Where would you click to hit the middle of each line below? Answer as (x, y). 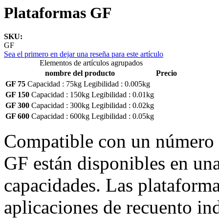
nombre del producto (80, 73)
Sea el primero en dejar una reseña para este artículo (84, 54)
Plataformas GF (58, 13)
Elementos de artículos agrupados (91, 63)
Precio (166, 73)
